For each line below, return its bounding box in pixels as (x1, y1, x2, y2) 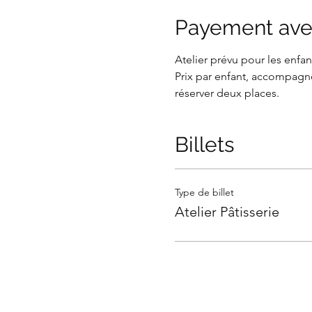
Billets (174, 132, 234, 157)
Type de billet (174, 186, 234, 198)
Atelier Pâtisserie (174, 203, 279, 220)
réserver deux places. (174, 86, 279, 100)
